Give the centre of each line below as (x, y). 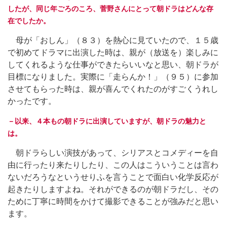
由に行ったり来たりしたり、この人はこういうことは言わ (113, 165)
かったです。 (32, 101)
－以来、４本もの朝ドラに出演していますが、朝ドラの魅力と (107, 121)
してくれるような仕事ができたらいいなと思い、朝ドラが (113, 64)
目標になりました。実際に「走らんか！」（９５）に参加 (113, 77)
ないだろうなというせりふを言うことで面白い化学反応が (113, 177)
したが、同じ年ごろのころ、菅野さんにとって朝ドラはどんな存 (110, 8)
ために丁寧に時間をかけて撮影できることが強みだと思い (113, 201)
